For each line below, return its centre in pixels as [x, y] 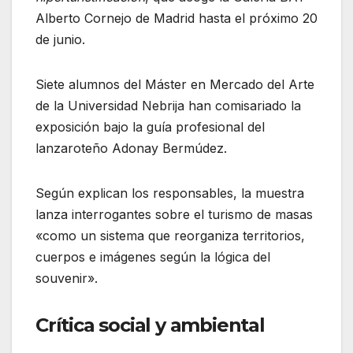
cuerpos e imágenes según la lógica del [153, 256]
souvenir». [67, 278]
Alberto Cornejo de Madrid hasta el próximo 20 [176, 18]
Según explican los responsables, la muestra [170, 193]
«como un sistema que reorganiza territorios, [170, 235]
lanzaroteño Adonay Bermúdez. [131, 148]
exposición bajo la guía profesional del [150, 126]
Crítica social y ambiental [150, 325]
